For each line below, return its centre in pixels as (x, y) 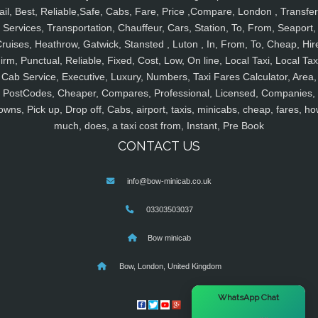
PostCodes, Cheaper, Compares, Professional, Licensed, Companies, (159, 93)
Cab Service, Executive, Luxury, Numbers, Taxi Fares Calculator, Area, (159, 77)
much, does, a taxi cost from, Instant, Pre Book (159, 126)
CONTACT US (159, 146)
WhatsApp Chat (248, 297)
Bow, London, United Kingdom (169, 267)
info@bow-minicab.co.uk (169, 181)
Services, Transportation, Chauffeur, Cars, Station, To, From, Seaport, (159, 28)
